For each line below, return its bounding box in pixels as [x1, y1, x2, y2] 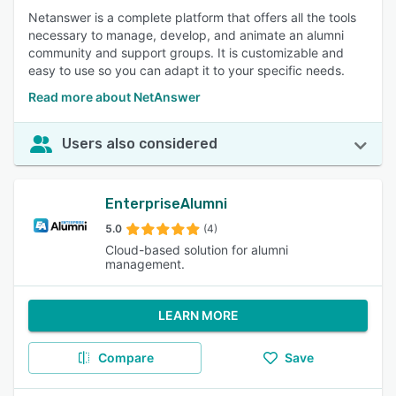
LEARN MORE [157, 308, 239, 323]
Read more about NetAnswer [28, 89, 201, 104]
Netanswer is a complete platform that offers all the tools [28, 10, 356, 25]
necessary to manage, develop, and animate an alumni [28, 27, 344, 42]
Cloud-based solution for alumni [105, 242, 289, 257]
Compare [97, 350, 154, 365]
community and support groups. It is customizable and [28, 45, 344, 60]
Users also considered [62, 135, 217, 152]
